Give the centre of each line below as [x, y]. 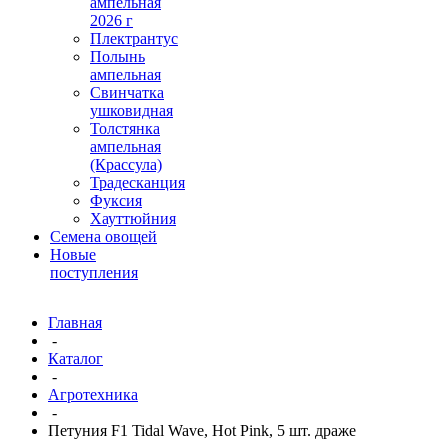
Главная [75, 322]
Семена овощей [103, 236]
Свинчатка [127, 92]
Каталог [75, 358]
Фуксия [116, 200]
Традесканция [137, 182]
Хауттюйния [133, 218]
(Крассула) [126, 164]
